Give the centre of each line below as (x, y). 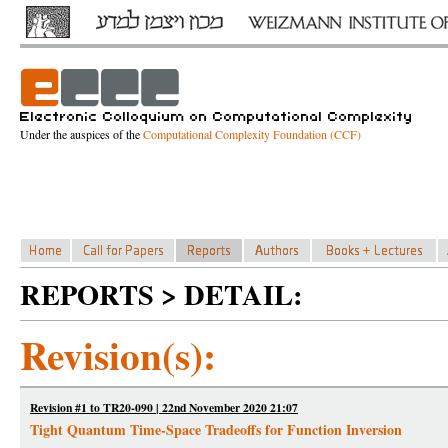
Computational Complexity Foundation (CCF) (252, 134)
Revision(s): (118, 354)
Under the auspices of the (81, 134)
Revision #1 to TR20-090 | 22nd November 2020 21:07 (164, 407)
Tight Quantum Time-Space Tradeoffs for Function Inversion (216, 429)
